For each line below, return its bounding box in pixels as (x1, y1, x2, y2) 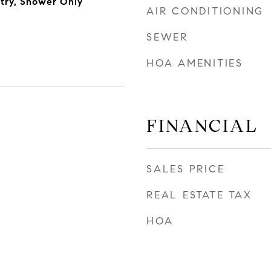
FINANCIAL (146, 115, 258, 137)
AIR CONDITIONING (146, 5, 264, 18)
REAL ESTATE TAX (146, 189, 252, 201)
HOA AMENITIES (146, 57, 243, 70)
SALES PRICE (146, 163, 225, 175)
